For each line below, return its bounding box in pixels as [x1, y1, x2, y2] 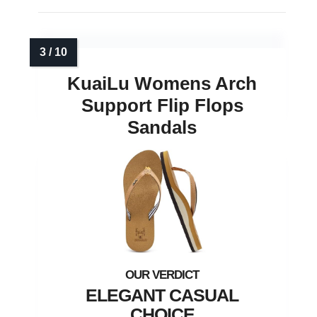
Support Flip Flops [81, 95, 243, 117]
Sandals [127, 117, 197, 139]
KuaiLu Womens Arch [67, 73, 257, 95]
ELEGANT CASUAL [86, 285, 238, 306]
